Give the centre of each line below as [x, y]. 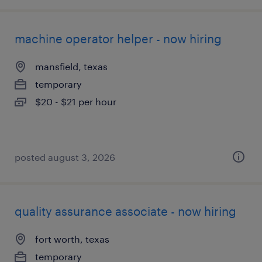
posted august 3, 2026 [65, 157]
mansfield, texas [71, 66]
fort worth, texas [72, 239]
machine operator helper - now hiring [118, 39]
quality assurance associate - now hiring [125, 211]
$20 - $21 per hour [76, 101]
